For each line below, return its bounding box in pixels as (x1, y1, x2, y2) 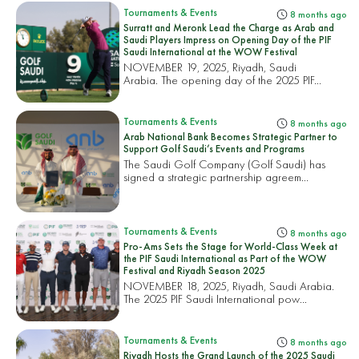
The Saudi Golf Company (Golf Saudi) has (123, 156, 326, 172)
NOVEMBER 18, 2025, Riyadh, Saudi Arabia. (123, 277, 335, 293)
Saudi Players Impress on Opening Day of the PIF (123, 33, 333, 47)
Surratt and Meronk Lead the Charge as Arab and (123, 21, 335, 35)
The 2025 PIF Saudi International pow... (123, 290, 308, 306)
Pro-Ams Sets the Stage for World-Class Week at (123, 239, 338, 253)
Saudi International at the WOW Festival (123, 45, 298, 59)
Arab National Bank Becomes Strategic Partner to (123, 130, 338, 144)
